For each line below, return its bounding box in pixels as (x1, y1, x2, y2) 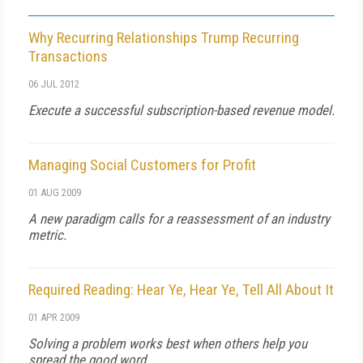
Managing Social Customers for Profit (28, 156, 256, 174)
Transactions (28, 47, 108, 66)
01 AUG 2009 (28, 186, 81, 199)
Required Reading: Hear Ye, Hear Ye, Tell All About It (28, 280, 334, 299)
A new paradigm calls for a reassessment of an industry (28, 211, 330, 227)
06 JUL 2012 (28, 78, 79, 90)
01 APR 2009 (28, 311, 79, 323)
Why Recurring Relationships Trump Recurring (28, 28, 299, 47)
